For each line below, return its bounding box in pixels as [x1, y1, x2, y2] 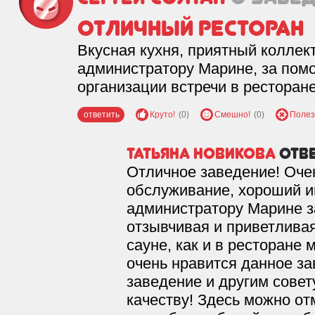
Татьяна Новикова [127, 144, 276, 162]
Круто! [150, 110, 175, 120]
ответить [84, 110, 120, 120]
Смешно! [214, 110, 250, 120]
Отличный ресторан [77, 15, 304, 41]
